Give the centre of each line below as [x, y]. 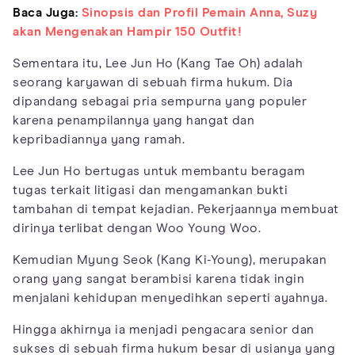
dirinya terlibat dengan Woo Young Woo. [137, 228]
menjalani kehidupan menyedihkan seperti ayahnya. [170, 298]
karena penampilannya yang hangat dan [134, 120]
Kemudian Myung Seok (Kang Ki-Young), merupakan [170, 260]
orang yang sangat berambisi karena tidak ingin [158, 279]
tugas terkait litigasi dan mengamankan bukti [150, 190]
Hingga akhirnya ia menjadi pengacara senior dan [164, 329]
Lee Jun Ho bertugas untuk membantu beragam [159, 171]
